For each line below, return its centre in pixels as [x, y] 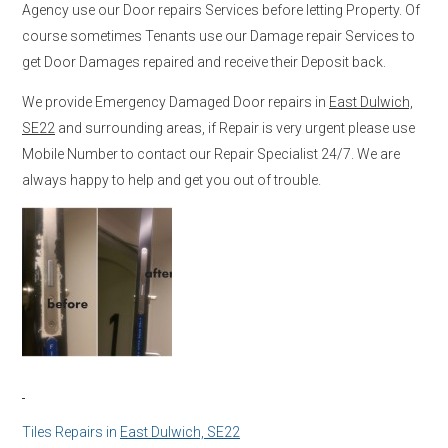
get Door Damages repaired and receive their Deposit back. [204, 61]
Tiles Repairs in [71, 431]
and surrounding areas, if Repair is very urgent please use [235, 127]
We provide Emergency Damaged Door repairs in [175, 101]
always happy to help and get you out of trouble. [171, 179]
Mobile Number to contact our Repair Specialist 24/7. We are [211, 153]
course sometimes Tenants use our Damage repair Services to [218, 35]
